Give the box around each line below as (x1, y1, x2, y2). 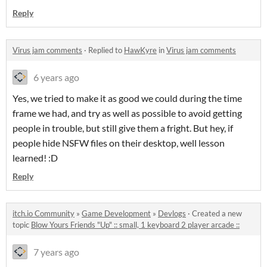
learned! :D (13, 152, 58, 164)
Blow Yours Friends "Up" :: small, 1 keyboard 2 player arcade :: (31, 220, 240, 230)
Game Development (82, 209, 151, 219)
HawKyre (124, 45, 157, 55)
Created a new (192, 209, 242, 219)
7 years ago (33, 246, 79, 258)
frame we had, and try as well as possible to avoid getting (13, 107, 242, 119)
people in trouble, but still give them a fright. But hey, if (13, 122, 233, 134)
